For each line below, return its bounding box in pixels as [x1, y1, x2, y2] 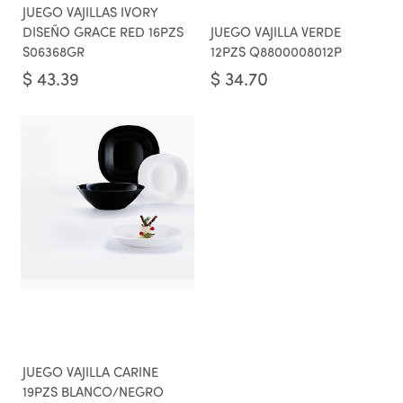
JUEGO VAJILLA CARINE [22, 367, 158, 381]
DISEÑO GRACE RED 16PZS [22, 27, 184, 40]
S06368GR [22, 47, 85, 60]
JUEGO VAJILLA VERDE [210, 27, 341, 40]
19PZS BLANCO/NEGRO [22, 387, 164, 400]
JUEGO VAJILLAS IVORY [22, 7, 157, 21]
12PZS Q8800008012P [210, 47, 342, 60]
